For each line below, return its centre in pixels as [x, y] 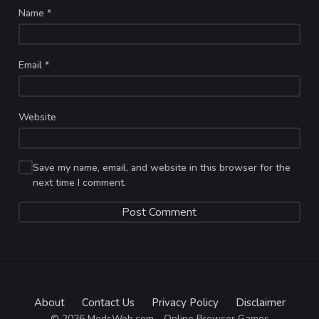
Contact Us [108, 303]
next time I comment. [80, 183]
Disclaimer [260, 303]
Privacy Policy [185, 303]
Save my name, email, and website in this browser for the [162, 168]
